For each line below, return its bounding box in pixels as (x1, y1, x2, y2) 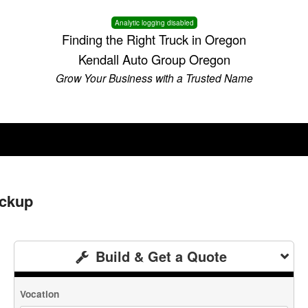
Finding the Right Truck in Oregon (62, 30, 246, 48)
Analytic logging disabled (114, 18, 194, 27)
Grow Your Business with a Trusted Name (55, 70, 253, 85)
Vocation (20, 287, 60, 300)
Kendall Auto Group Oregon (78, 50, 230, 68)
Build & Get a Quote (91, 245, 227, 266)
